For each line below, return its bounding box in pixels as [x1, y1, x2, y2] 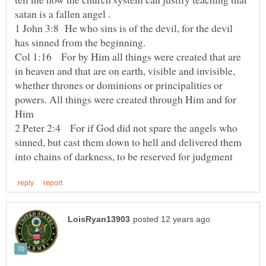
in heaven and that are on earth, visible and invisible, [15, 64, 235, 78]
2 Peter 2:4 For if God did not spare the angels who [15, 121, 237, 135]
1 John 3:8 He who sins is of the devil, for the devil [15, 21, 233, 36]
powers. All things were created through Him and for [15, 92, 236, 107]
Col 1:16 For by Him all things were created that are [15, 49, 241, 64]
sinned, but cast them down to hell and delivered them [15, 135, 242, 150]
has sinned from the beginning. [15, 35, 145, 50]
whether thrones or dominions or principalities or [15, 78, 223, 93]
